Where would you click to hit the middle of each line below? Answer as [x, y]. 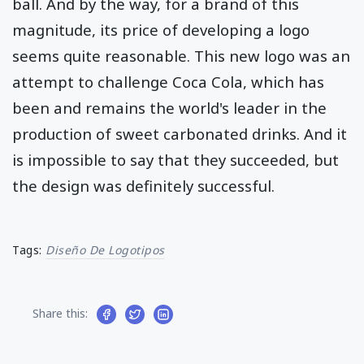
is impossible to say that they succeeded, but [175, 160]
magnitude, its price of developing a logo [161, 30]
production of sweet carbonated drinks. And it [180, 134]
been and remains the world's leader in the [169, 108]
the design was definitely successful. [143, 186]
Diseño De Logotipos [105, 250]
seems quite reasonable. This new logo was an [181, 56]
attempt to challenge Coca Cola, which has [168, 82]
